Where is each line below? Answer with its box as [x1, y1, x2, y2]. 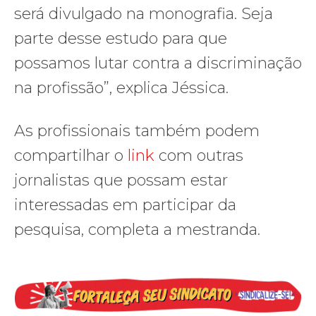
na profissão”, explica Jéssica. [14, 78, 233, 97]
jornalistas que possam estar [14, 170, 228, 190]
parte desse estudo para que [14, 28, 227, 48]
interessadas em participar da [14, 195, 236, 214]
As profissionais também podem [14, 121, 260, 140]
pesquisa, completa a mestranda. [14, 219, 260, 239]
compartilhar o [14, 145, 128, 165]
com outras [154, 145, 243, 165]
